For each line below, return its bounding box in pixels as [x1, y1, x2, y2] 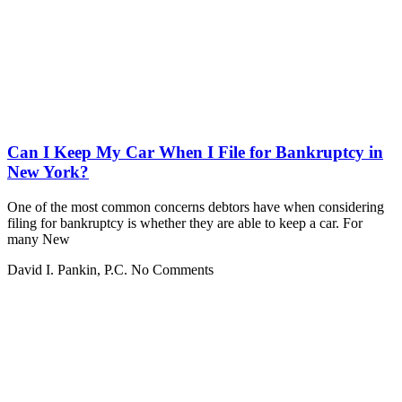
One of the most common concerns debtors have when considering [7, 199, 384, 215]
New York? [7, 162, 89, 182]
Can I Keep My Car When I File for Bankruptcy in [7, 143, 383, 162]
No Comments [131, 262, 214, 278]
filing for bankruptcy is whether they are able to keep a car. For [7, 215, 363, 232]
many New [7, 232, 70, 248]
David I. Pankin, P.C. [7, 262, 131, 278]
